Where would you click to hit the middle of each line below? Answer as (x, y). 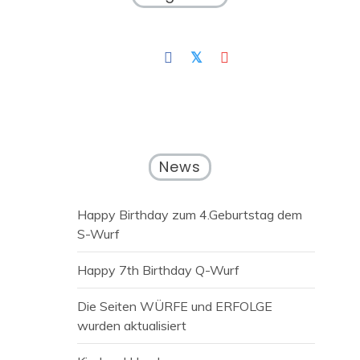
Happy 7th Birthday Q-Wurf (158, 270)
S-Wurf (98, 233)
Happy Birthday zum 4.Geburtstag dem (190, 214)
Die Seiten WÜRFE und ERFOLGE (175, 306)
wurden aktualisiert (132, 325)
